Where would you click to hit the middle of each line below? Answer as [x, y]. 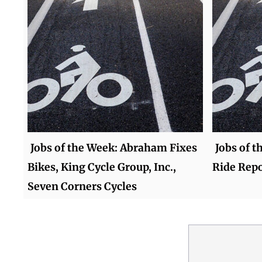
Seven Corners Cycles [82, 186]
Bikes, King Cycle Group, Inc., [101, 167]
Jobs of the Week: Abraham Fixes [113, 148]
